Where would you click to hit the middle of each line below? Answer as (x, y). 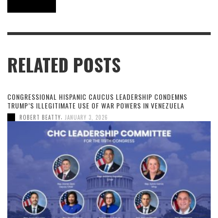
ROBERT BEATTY (40, 117)
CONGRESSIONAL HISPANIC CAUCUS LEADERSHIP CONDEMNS (97, 97)
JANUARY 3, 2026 (86, 117)
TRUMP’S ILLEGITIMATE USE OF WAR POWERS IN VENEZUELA (96, 105)
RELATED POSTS (64, 65)
